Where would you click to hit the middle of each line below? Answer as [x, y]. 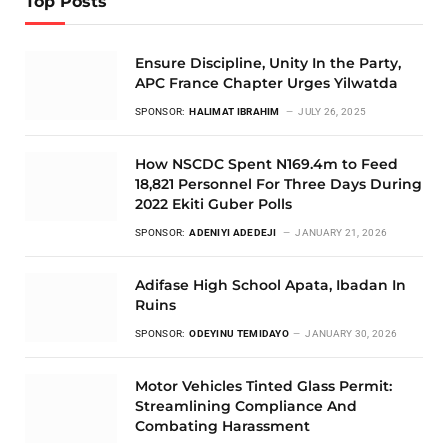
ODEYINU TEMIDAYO [239, 334]
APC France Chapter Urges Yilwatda [266, 83]
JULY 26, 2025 [332, 112]
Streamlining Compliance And [246, 406]
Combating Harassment [222, 426]
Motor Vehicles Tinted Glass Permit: [263, 386]
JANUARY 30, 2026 [351, 334]
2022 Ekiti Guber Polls [213, 204]
